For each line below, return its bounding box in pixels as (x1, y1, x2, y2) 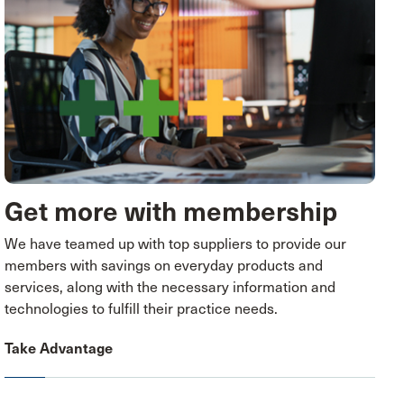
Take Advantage (5, 339, 114, 357)
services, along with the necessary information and (5, 278, 336, 296)
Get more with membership (5, 195, 338, 228)
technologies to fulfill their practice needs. (5, 299, 279, 317)
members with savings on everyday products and (5, 256, 324, 274)
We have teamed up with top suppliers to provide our (5, 234, 347, 252)
